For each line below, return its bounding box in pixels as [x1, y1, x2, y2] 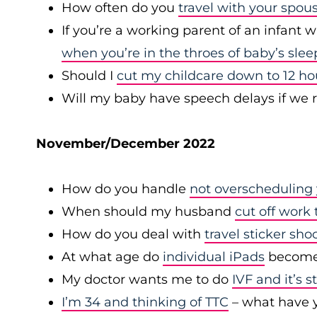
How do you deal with [62, 226, 204, 242]
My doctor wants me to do [62, 272, 232, 287]
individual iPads [163, 249, 265, 265]
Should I [62, 68, 117, 83]
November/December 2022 [36, 136, 215, 151]
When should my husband [62, 204, 235, 219]
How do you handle [62, 181, 190, 197]
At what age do [62, 249, 163, 265]
